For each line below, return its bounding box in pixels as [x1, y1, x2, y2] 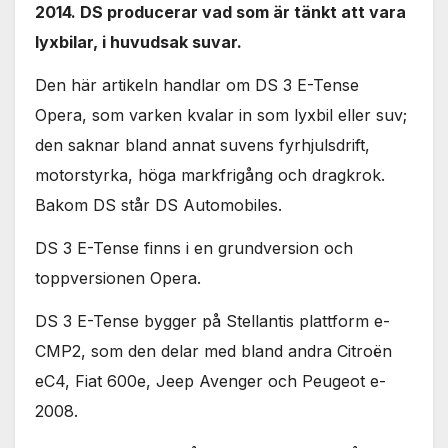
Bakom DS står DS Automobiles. [35, 195, 282, 216]
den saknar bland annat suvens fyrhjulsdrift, [35, 135, 370, 156]
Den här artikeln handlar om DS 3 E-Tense [35, 75, 359, 96]
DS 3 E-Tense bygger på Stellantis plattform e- [35, 310, 390, 331]
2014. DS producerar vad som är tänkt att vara [35, 2, 406, 23]
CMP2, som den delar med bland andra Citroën [35, 340, 392, 361]
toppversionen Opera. [35, 267, 201, 288]
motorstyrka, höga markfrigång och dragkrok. [35, 165, 385, 186]
